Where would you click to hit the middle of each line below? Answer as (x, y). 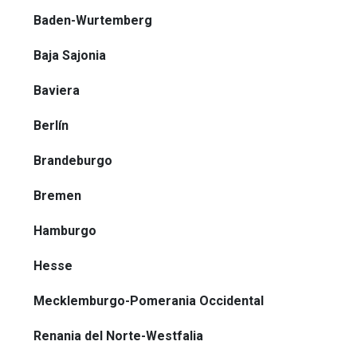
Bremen (57, 196)
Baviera (57, 91)
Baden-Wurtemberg (93, 21)
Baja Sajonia (70, 56)
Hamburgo (65, 231)
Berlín (51, 126)
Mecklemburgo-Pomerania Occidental (149, 301)
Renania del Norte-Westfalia (118, 336)
